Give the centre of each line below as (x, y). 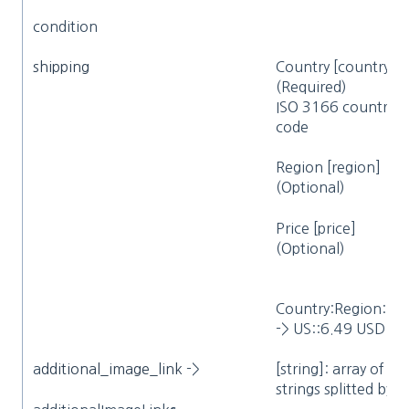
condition (66, 26)
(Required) (312, 87)
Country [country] (336, 67)
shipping (62, 67)
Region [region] (329, 168)
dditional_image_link (112, 369)
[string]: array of (330, 369)
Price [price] (316, 228)
